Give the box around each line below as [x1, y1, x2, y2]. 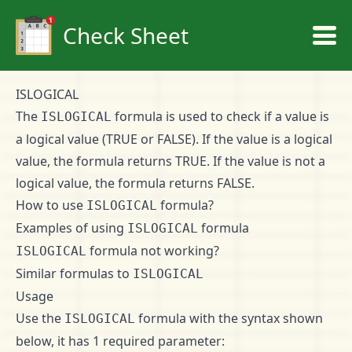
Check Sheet [63, 20, 189, 50]
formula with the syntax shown [135, 310, 323, 327]
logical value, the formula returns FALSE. [16, 174, 255, 192]
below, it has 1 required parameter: [16, 332, 225, 350]
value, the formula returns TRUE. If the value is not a [16, 152, 325, 170]
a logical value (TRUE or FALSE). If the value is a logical [16, 130, 332, 148]
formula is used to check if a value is [112, 108, 329, 125]
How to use [16, 196, 86, 214]
